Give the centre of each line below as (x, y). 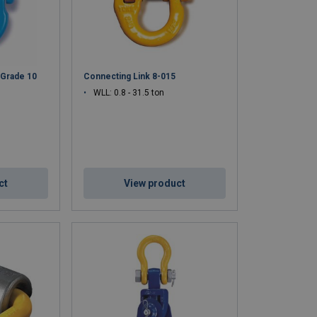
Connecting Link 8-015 (130, 77)
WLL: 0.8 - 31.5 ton (129, 93)
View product (155, 184)
